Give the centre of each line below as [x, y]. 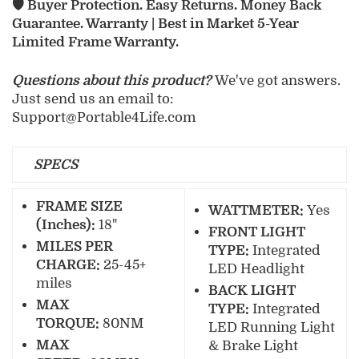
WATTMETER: [258, 211]
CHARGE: [70, 265]
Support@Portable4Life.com [104, 117]
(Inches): [67, 225]
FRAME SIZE [79, 207]
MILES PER [75, 247]
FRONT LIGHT [257, 232]
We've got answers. [278, 80]
